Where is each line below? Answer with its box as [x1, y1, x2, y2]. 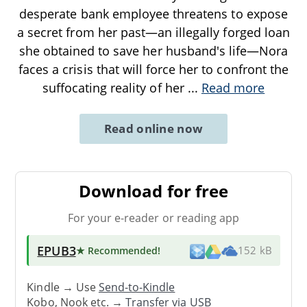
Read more [201, 79, 265, 96]
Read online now [103, 120, 204, 136]
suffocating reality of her [42, 79, 188, 96]
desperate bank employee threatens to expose [19, 5, 288, 22]
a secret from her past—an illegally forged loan [17, 23, 290, 40]
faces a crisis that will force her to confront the [19, 60, 288, 77]
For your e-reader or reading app [67, 210, 240, 225]
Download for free [79, 179, 228, 202]
